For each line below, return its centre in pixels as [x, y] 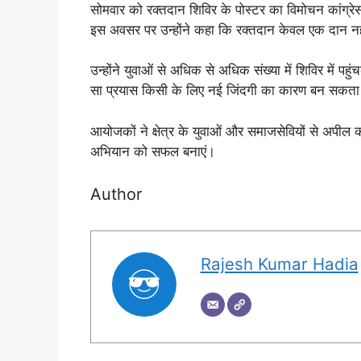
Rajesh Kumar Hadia [279, 263]
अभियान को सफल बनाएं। [153, 151]
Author [116, 195]
